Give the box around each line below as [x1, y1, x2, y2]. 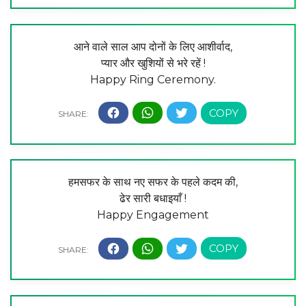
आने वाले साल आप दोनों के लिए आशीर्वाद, [74, 40, 232, 53]
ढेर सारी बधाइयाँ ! [120, 192, 186, 206]
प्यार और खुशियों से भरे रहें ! [100, 56, 206, 70]
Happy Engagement [97, 208, 209, 222]
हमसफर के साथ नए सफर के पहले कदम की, [68, 176, 238, 189]
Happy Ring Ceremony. [90, 72, 216, 86]
